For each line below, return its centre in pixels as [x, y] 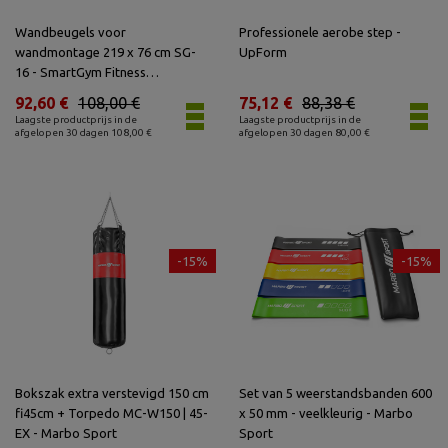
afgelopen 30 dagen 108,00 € [83, 132]
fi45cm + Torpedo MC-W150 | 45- [111, 413]
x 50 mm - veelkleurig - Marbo [326, 413]
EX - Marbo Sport [66, 433]
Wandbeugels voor [70, 32]
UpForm [263, 52]
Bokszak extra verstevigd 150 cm [112, 393]
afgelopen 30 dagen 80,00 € [304, 132]
